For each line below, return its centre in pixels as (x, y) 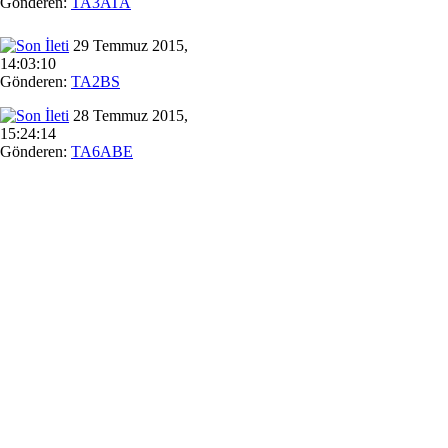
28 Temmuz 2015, (128, 115)
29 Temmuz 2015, (128, 45)
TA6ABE (102, 151)
